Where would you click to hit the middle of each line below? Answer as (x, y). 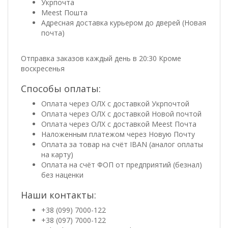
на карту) (57, 154)
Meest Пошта (64, 12)
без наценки (62, 175)
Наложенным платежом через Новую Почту (118, 134)
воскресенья (43, 68)
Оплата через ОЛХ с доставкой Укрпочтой (115, 103)
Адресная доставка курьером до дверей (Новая (124, 22)
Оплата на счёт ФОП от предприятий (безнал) (122, 164)
